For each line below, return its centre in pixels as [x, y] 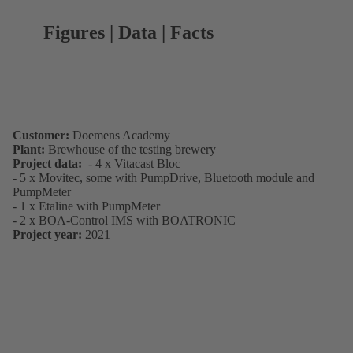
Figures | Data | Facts [129, 33]
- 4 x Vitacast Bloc [133, 164]
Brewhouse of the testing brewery [130, 150]
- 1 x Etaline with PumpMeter [86, 206]
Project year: [47, 235]
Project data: [49, 164]
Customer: [41, 136]
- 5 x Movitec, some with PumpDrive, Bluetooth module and [163, 178]
